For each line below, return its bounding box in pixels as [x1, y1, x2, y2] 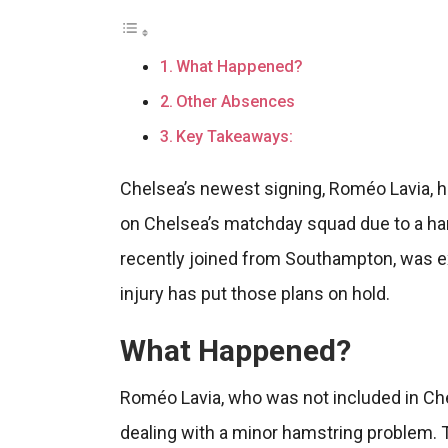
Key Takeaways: [175, 126, 293, 146]
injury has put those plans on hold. [119, 282, 390, 304]
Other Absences [175, 91, 295, 111]
